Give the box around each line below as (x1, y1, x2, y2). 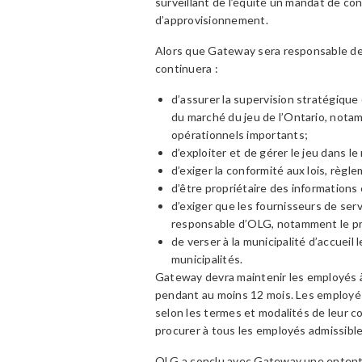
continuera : (155, 61, 218, 75)
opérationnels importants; (171, 128, 309, 141)
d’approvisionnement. (155, 13, 268, 27)
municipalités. (171, 252, 243, 266)
